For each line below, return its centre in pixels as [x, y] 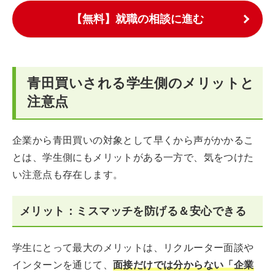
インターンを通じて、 [63, 265]
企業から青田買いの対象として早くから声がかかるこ [133, 140]
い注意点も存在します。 [68, 175]
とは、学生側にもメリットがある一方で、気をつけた [133, 157]
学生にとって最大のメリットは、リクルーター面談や [133, 248]
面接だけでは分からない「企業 [184, 265]
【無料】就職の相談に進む [137, 19]
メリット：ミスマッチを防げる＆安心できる [133, 211]
